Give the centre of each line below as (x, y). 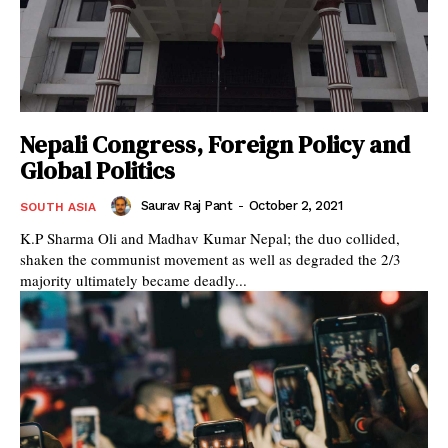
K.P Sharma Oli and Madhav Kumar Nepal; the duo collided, (210, 237)
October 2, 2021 (295, 205)
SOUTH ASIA (58, 206)
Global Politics (97, 170)
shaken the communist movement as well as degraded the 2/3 (210, 258)
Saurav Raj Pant (186, 205)
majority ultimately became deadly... (133, 279)
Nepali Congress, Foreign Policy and (215, 144)
